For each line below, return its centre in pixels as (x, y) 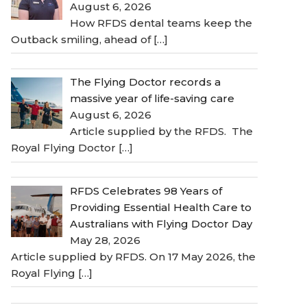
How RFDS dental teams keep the (161, 23)
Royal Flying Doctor (65, 148)
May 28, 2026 (106, 240)
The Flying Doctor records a (146, 82)
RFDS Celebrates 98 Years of (146, 191)
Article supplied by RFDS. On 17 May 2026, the (133, 256)
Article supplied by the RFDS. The (162, 132)
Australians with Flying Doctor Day (161, 223)
